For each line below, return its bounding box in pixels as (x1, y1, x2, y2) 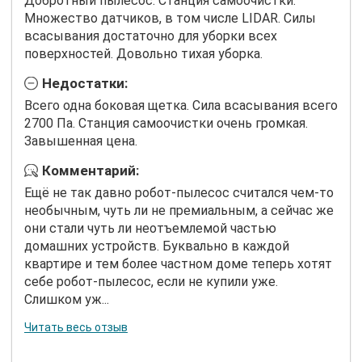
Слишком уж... (24, 291, 109, 307)
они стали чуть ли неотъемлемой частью (24, 220, 276, 236)
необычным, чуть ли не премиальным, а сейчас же (24, 202, 334, 218)
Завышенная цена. (24, 133, 137, 149)
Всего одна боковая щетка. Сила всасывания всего (24, 98, 338, 114)
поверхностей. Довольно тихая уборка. (24, 46, 263, 62)
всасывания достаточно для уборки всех (24, 28, 277, 44)
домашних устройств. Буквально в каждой (24, 238, 289, 254)
